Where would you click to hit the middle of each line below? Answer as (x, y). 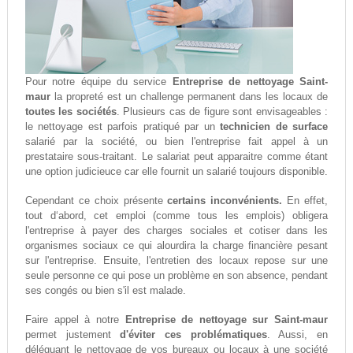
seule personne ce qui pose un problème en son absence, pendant (176, 276)
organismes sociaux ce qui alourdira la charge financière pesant (176, 246)
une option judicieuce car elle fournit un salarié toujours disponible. (176, 172)
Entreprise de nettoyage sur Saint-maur (227, 320)
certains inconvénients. (225, 201)
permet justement (72, 335)
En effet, (305, 201)
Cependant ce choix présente (96, 201)
